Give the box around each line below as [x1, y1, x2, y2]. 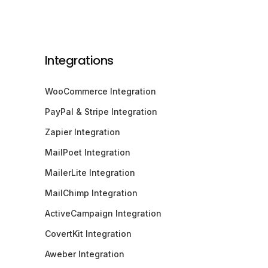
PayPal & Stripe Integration [44, 106, 157, 117]
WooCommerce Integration [44, 86, 156, 96]
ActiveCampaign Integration [44, 208, 162, 218]
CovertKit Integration [44, 228, 132, 239]
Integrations [44, 51, 114, 69]
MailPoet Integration [44, 147, 130, 157]
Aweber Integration [44, 248, 124, 259]
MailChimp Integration [44, 187, 138, 198]
